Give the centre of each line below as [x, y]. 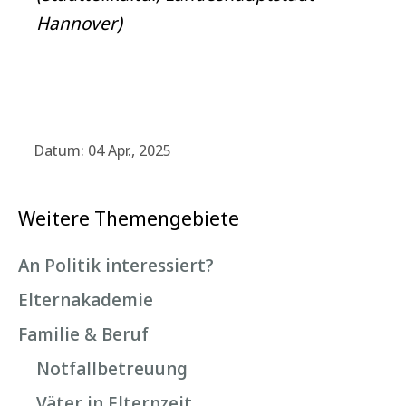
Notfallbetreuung [112, 368]
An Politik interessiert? [116, 265]
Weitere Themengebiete [129, 217]
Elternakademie [86, 300]
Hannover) [79, 23]
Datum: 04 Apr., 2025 [102, 150]
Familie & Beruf [83, 334]
